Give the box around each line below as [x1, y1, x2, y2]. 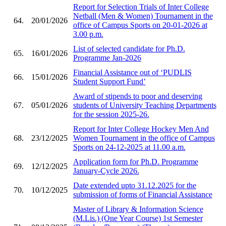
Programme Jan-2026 [73, 53, 141, 62]
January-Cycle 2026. [73, 166, 139, 175]
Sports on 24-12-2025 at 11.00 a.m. [73, 142, 186, 151]
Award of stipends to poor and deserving [73, 91, 202, 100]
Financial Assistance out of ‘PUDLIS [73, 68, 192, 77]
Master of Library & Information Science [73, 204, 203, 213]
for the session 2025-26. [73, 109, 149, 119]
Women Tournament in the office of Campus [73, 133, 215, 142]
